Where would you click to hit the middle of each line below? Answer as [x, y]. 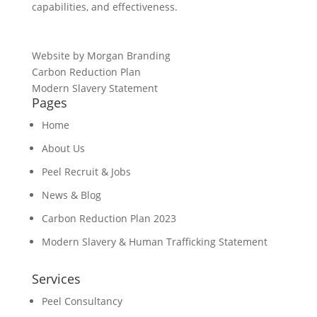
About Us [63, 149]
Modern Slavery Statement [94, 88]
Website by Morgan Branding [101, 56]
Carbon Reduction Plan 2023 [109, 219]
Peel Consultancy [82, 301]
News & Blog [71, 195]
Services [56, 279]
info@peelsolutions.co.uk [93, 40]
